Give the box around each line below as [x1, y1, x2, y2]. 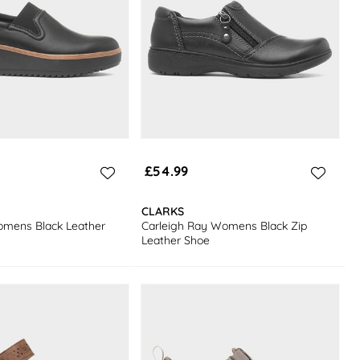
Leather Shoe [141, 232, 211, 247]
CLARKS [141, 203, 185, 219]
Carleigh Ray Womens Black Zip [141, 218, 308, 233]
